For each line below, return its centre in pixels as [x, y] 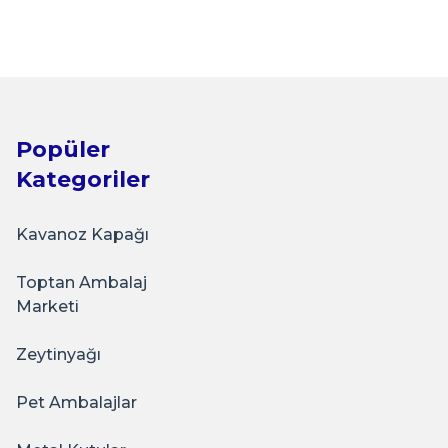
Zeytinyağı [58, 354]
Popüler [63, 149]
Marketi [47, 306]
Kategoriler [83, 179]
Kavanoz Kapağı [82, 234]
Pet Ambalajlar [76, 402]
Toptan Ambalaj [81, 282]
